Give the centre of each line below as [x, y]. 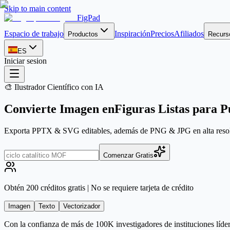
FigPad [89, 18]
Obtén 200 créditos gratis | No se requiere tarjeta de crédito [99, 187]
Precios [162, 34]
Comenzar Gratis [128, 155]
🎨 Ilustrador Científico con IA [54, 87]
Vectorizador [82, 206]
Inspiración [132, 34]
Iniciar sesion [25, 61]
